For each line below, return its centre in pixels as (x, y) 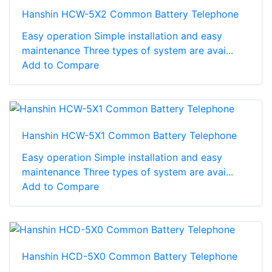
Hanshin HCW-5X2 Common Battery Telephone (130, 14)
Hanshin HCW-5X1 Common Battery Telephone (129, 135)
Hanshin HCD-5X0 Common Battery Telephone (130, 257)
